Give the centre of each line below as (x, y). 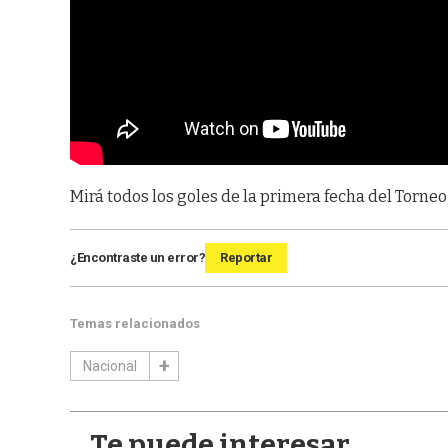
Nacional (110, 365)
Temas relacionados (135, 323)
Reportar (246, 257)
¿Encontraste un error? (137, 257)
